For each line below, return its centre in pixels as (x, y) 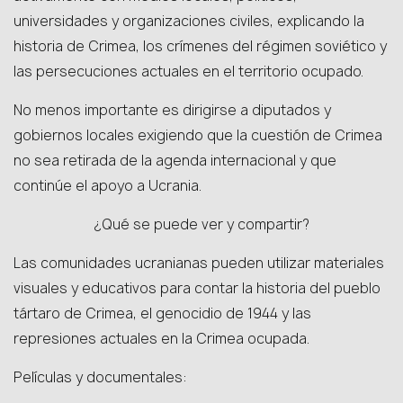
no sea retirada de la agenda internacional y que (175, 161)
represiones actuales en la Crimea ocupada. (161, 339)
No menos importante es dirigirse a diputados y (172, 110)
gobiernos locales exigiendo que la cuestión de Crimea (198, 135)
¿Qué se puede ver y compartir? (201, 224)
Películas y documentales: (100, 377)
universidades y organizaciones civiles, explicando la (189, 21)
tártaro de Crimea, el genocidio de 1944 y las (162, 313)
